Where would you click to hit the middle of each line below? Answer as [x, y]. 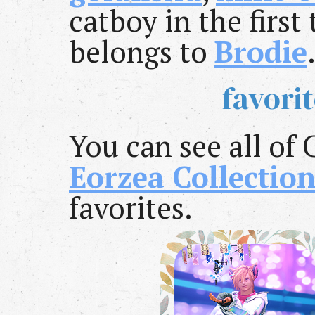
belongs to [142, 52]
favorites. [131, 208]
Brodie [261, 52]
